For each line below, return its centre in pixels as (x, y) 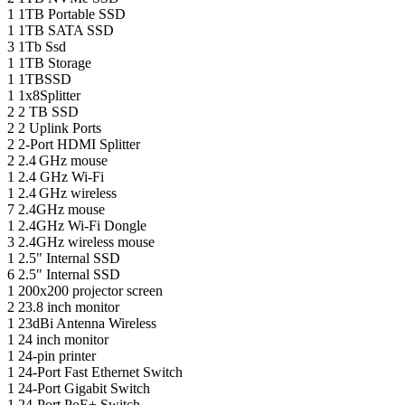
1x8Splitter (49, 95)
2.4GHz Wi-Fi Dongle (82, 225)
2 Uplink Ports (60, 127)
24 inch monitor (63, 339)
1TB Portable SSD (72, 14)
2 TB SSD (48, 111)
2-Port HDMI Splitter (79, 144)
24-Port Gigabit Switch (84, 388)
